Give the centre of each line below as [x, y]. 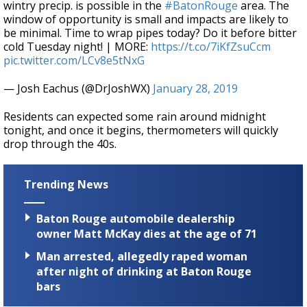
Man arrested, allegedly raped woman [142, 257]
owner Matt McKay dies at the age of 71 [147, 234]
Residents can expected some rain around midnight [135, 116]
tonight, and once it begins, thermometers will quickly [141, 130]
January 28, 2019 [195, 88]
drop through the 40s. [60, 144]
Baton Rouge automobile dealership [136, 219]
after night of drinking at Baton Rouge [144, 272]
